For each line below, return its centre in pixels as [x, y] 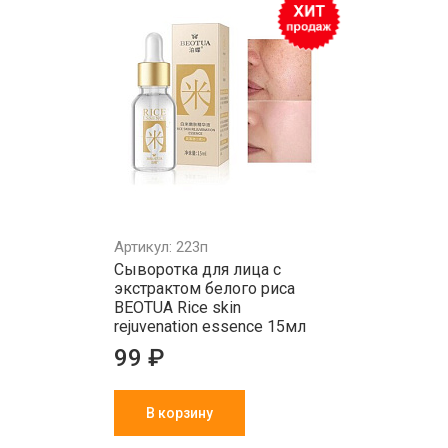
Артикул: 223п [161, 247]
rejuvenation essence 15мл [210, 326]
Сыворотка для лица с [197, 269]
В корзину [179, 413]
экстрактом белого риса [204, 288]
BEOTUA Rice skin [177, 307]
